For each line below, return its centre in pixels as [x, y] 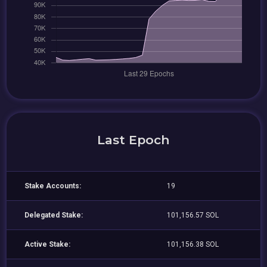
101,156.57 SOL [193, 215]
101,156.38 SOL [193, 244]
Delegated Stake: [54, 215]
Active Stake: [48, 244]
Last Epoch [133, 139]
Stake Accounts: [53, 186]
